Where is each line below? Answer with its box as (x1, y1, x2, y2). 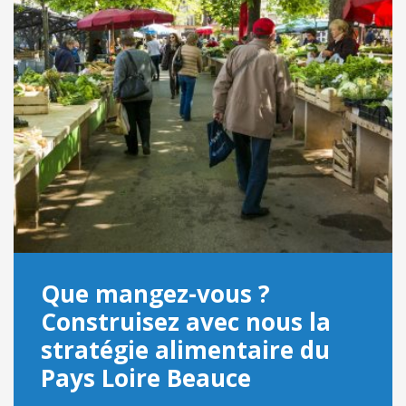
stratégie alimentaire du (41, 333, 330, 366)
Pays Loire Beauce (41, 362, 251, 394)
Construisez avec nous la (41, 305, 331, 338)
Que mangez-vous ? (41, 277, 270, 310)
